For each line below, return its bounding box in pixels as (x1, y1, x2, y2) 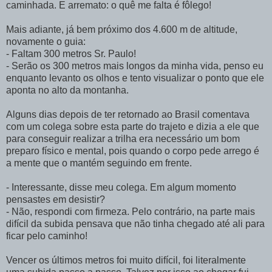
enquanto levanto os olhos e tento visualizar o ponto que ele (6, 72, 264, 83)
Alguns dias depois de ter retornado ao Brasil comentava (6, 109, 250, 120)
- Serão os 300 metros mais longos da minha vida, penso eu (6, 60, 263, 71)
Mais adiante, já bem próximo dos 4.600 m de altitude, (6, 24, 237, 35)
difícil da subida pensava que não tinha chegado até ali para (6, 218, 265, 229)
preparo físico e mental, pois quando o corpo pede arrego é (6, 145, 259, 156)
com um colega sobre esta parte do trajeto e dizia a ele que (6, 121, 259, 132)
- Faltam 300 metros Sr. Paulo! (6, 48, 136, 59)
